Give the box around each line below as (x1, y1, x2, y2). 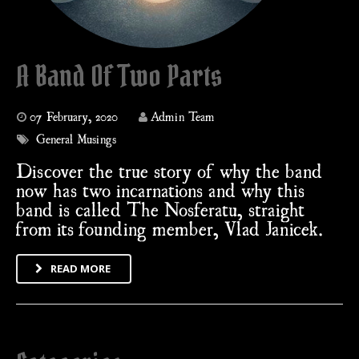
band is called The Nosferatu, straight (16, 198, 305, 220)
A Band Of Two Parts (16, 58, 222, 95)
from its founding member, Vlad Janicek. (16, 217, 323, 239)
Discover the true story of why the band (16, 159, 322, 181)
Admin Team (151, 109, 214, 123)
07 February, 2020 (30, 109, 118, 123)
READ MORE (50, 261, 111, 276)
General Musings (36, 131, 116, 146)
